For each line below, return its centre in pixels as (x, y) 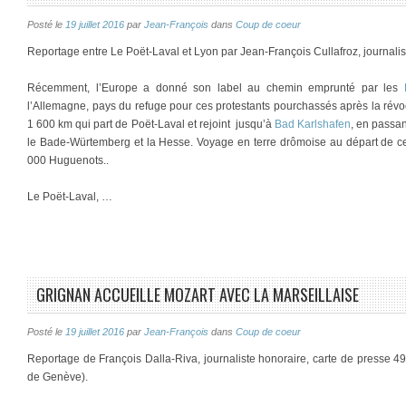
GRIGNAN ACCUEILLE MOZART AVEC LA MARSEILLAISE (198, 295)
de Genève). (58, 377)
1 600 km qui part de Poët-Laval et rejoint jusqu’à (151, 124)
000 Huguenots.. (68, 160)
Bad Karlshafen (313, 124)
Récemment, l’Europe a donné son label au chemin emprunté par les (216, 88)
